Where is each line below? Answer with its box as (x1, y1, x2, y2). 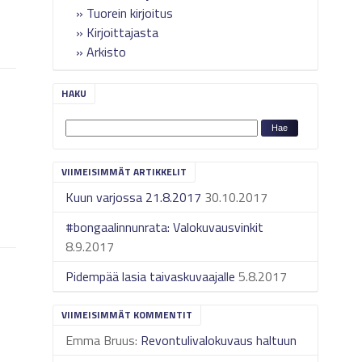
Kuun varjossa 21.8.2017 (65, 187, 202, 207)
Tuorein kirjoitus (86, 3, 174, 23)
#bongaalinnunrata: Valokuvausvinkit (65, 217, 264, 237)
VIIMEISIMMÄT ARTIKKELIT (61, 164, 187, 179)
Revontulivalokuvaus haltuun (141, 330, 297, 350)
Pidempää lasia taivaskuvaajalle (65, 267, 236, 286)
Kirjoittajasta (86, 23, 159, 42)
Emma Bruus (65, 330, 136, 350)
